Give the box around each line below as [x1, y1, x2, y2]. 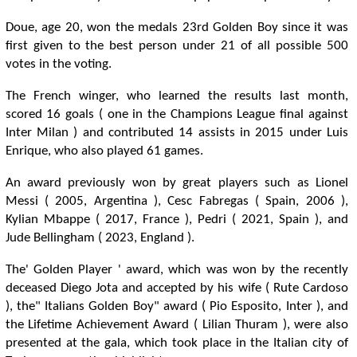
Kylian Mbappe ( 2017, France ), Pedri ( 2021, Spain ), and [5, 213, 348, 226]
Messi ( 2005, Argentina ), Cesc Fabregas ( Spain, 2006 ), [5, 194, 348, 208]
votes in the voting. [5, 57, 112, 71]
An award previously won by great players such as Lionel [5, 176, 348, 190]
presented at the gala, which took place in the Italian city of [5, 336, 348, 350]
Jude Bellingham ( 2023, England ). [5, 231, 194, 245]
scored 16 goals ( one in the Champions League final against [5, 108, 348, 121]
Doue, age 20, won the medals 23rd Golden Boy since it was [5, 21, 348, 34]
